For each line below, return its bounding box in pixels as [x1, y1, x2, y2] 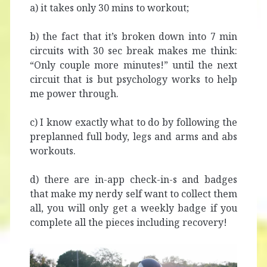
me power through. [29, 87, 119, 101]
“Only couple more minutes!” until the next [29, 58, 238, 72]
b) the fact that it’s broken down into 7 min [29, 30, 238, 44]
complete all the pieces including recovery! [29, 216, 227, 229]
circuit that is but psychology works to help [29, 73, 238, 86]
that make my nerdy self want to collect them [29, 187, 238, 201]
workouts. [29, 144, 76, 158]
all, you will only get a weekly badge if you [29, 201, 238, 215]
